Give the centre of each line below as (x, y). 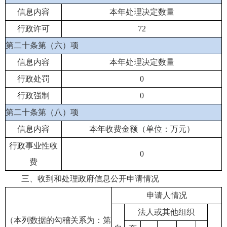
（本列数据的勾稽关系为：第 (58, 220)
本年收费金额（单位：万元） (142, 129)
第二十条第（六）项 (42, 45)
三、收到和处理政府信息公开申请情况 (90, 178)
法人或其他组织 (166, 212)
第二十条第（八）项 (42, 112)
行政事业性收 (33, 145)
